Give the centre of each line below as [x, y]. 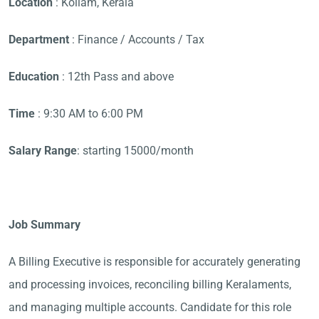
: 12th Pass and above [116, 77]
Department [39, 40]
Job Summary [46, 225]
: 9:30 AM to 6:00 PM [89, 114]
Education [34, 77]
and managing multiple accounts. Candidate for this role [150, 307]
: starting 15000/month [135, 151]
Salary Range [43, 151]
